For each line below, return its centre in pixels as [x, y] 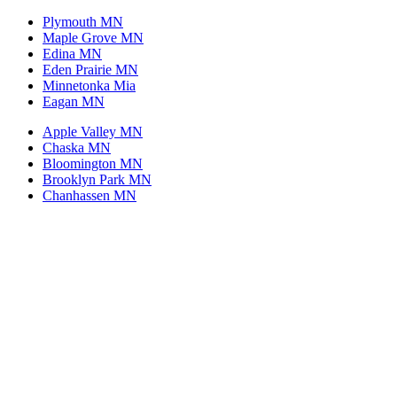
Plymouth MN [83, 22]
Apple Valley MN [93, 132]
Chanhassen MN [90, 195]
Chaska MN [77, 148]
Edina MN [72, 54]
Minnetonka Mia [89, 86]
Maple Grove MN [93, 38]
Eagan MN [74, 101]
